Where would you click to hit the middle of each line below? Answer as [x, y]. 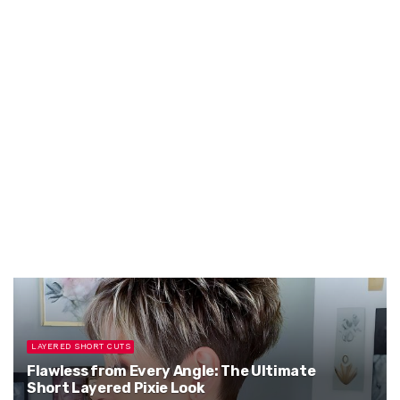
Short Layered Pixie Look [116, 388]
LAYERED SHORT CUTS [81, 346]
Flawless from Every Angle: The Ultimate [171, 371]
